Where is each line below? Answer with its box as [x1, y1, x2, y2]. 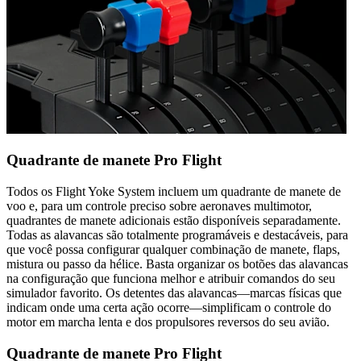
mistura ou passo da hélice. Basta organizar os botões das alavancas [6, 257, 348, 272]
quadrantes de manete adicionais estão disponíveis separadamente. [6, 214, 341, 228]
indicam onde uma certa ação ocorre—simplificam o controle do [6, 301, 331, 315]
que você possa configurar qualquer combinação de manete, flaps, [6, 243, 340, 257]
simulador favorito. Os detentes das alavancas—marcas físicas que [6, 286, 342, 301]
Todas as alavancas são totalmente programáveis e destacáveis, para [6, 228, 348, 243]
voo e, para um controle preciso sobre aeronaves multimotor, [6, 199, 312, 214]
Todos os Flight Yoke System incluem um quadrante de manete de [6, 185, 341, 199]
